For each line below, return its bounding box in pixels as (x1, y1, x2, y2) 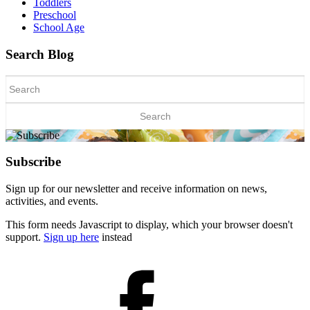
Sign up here (44, 230, 99, 243)
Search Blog (6, 46, 74, 62)
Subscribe (6, 154, 61, 170)
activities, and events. (6, 194, 98, 207)
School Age (33, 21, 84, 34)
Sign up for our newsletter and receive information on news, (6, 182, 267, 194)
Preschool (33, 9, 76, 21)
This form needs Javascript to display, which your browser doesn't (6, 218, 293, 230)
